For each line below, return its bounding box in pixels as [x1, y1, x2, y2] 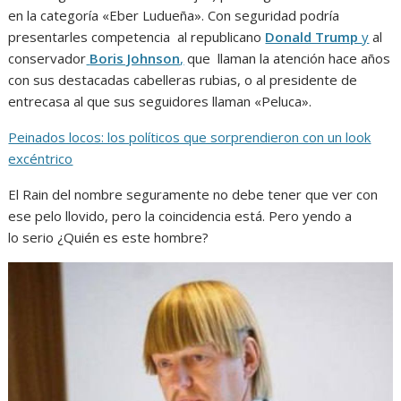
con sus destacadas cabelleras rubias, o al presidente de [8, 70, 358, 89]
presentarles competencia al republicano [8, 27, 266, 46]
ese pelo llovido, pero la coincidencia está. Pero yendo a [8, 206, 353, 225]
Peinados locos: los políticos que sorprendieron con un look [8, 127, 371, 146]
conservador [8, 48, 87, 67]
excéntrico [8, 149, 73, 167]
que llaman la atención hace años [183, 48, 391, 67]
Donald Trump [265, 27, 363, 46]
